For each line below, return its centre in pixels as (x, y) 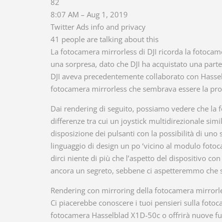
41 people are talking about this (105, 39)
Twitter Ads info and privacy (98, 27)
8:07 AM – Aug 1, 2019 (89, 14)
